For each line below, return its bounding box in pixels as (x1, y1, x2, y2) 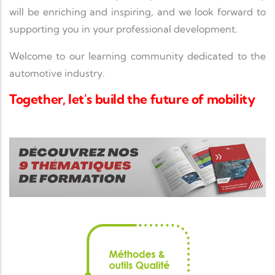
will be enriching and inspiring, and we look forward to (9, 6, 266, 18)
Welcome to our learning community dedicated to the (9, 50, 266, 63)
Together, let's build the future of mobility (9, 91, 255, 107)
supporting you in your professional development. (9, 23, 238, 36)
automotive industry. (9, 67, 105, 80)
